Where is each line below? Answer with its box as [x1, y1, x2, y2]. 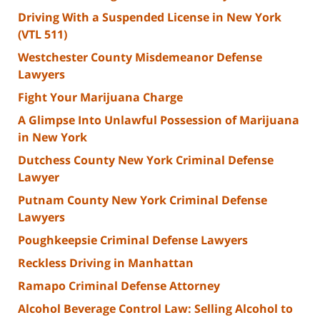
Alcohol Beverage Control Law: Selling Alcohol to [18, 301, 293, 317]
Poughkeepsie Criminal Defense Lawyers [18, 232, 248, 249]
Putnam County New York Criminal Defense [18, 192, 267, 209]
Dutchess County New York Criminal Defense [18, 152, 274, 169]
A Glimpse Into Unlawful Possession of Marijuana [18, 112, 299, 129]
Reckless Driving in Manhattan [18, 255, 194, 271]
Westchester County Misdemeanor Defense [18, 49, 262, 66]
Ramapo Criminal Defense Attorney [18, 278, 220, 294]
